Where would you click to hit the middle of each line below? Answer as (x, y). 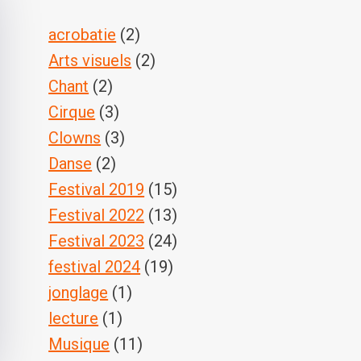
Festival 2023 (97, 241)
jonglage (79, 293)
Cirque (72, 112)
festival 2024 (95, 267)
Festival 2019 (97, 190)
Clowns (75, 138)
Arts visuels (90, 61)
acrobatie (83, 35)
